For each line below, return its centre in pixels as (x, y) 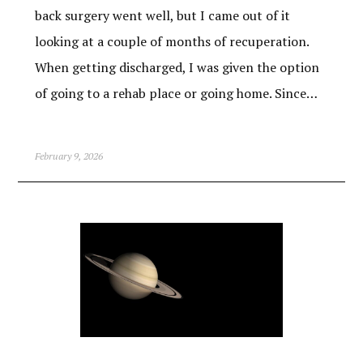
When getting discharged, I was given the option (177, 68)
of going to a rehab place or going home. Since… (176, 94)
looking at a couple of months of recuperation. (173, 42)
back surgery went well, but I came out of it (162, 16)
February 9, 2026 (68, 156)
